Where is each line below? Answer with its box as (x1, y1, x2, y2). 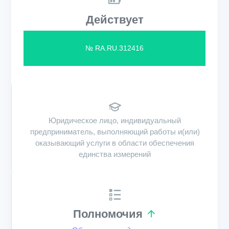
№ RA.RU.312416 (85, 44, 144, 52)
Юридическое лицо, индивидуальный (49, 116, 181, 125)
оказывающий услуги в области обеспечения (35, 139, 194, 147)
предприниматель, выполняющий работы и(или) (30, 127, 200, 136)
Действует (85, 13, 144, 26)
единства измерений (79, 150, 151, 158)
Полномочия (73, 208, 143, 220)
